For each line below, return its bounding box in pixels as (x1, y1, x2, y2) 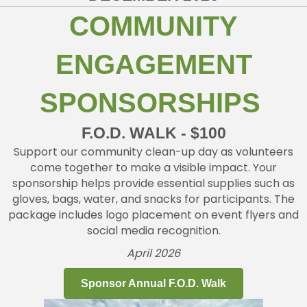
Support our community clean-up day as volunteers (14, 143, 293, 160)
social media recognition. (86, 222, 221, 238)
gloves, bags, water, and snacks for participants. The (12, 191, 295, 207)
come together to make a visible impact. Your (30, 159, 277, 175)
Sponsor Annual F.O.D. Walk (81, 277, 226, 289)
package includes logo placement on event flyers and (8, 206, 299, 223)
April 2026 (127, 245, 180, 261)
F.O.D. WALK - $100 (81, 123, 226, 142)
